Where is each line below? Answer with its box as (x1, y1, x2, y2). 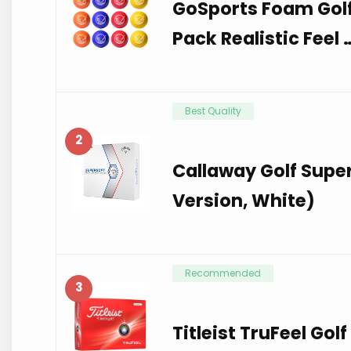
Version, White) (172, 187, 316, 213)
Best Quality (185, 103, 242, 118)
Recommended (185, 266, 262, 280)
